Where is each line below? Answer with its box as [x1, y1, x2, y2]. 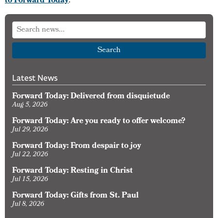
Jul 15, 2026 [12, 174, 48, 185]
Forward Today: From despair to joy [12, 140, 141, 153]
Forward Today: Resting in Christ [12, 164, 133, 178]
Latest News [12, 72, 57, 83]
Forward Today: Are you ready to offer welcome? [12, 115, 185, 128]
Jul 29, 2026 [12, 124, 48, 135]
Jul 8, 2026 [12, 199, 44, 210]
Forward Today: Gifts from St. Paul [12, 189, 139, 202]
